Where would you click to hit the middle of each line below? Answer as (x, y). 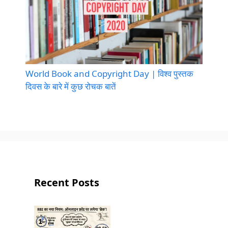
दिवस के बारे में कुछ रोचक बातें (71, 86)
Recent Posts (67, 183)
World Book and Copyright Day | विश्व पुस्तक (109, 73)
